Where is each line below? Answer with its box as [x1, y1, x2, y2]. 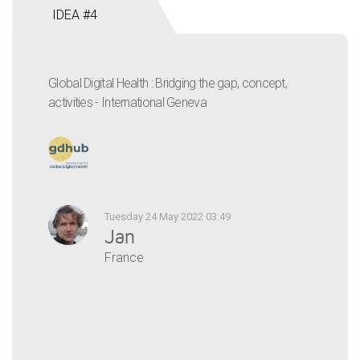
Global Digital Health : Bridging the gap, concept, [48, 75, 287, 91]
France [104, 250, 144, 266]
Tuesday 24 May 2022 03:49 [104, 211, 231, 223]
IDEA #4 [52, 6, 97, 22]
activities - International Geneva [48, 94, 207, 110]
